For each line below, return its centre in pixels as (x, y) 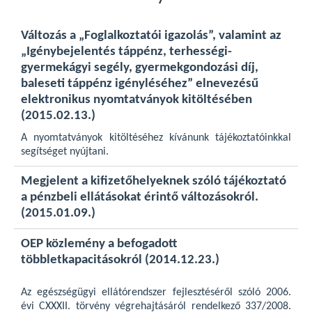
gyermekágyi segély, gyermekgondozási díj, (140, 68)
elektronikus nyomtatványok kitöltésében (136, 100)
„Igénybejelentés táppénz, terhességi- (126, 52)
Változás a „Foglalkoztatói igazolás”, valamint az (151, 36)
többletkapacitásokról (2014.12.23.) (120, 260)
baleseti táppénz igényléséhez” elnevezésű (140, 84)
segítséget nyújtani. (65, 152)
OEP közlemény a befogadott (99, 244)
